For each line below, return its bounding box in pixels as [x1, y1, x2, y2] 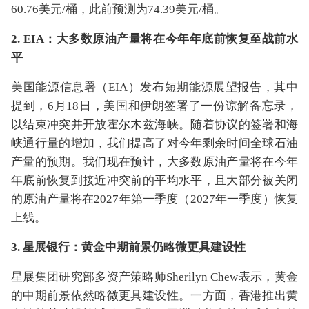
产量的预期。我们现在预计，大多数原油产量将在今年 [11, 155, 298, 168]
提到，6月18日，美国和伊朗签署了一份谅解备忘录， [11, 99, 298, 112]
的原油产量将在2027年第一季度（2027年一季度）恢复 [11, 192, 298, 206]
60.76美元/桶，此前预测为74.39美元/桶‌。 [11, 3, 226, 16]
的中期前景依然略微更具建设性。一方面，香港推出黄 [11, 289, 298, 302]
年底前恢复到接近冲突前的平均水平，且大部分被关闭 [11, 174, 298, 187]
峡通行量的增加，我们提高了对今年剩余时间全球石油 [11, 137, 298, 150]
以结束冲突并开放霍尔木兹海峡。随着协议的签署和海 [11, 118, 298, 131]
